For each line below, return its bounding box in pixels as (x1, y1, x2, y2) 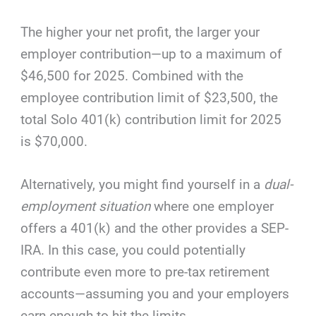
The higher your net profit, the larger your (20, 23, 260, 40)
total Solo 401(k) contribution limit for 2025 (20, 111, 282, 128)
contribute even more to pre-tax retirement (20, 263, 270, 280)
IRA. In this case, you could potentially (20, 241, 246, 258)
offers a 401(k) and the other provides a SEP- (20, 219, 289, 236)
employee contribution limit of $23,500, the (20, 89, 279, 106)
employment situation (20, 197, 151, 214)
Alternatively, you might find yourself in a (20, 176, 265, 193)
